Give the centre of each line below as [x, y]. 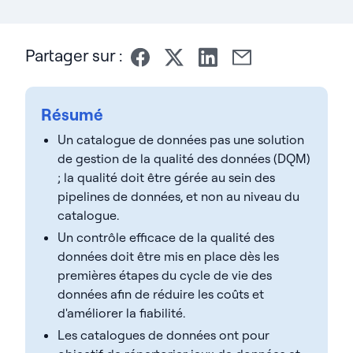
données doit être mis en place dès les [168, 256]
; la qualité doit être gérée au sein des [166, 177]
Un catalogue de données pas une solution [180, 139]
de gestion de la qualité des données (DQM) [184, 158]
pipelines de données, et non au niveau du [178, 196]
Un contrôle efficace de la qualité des [165, 237]
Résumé [72, 114]
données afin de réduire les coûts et [160, 294]
